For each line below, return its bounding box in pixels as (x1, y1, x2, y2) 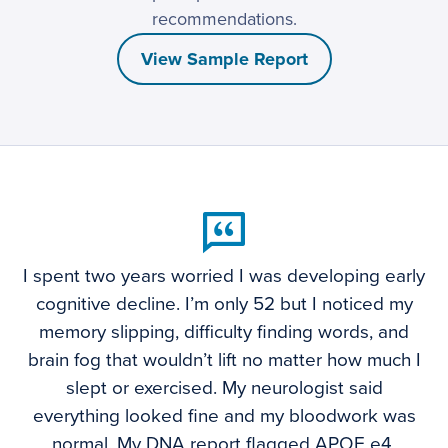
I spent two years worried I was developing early (23, 265, 425, 288)
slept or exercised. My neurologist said (65, 377, 383, 400)
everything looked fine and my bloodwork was (32, 405, 416, 428)
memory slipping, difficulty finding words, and (39, 321, 409, 344)
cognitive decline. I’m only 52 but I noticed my (35, 293, 413, 316)
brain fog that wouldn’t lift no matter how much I (27, 349, 421, 372)
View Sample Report (140, 48, 308, 71)
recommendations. (151, 8, 297, 31)
